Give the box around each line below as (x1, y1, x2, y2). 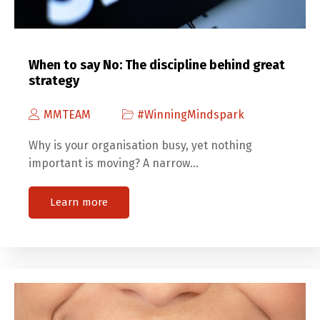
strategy (29, 73, 79, 89)
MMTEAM (44, 108, 91, 122)
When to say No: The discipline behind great (29, 57, 285, 74)
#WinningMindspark (137, 108, 244, 122)
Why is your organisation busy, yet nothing (29, 139, 252, 153)
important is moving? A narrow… (29, 156, 199, 171)
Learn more (50, 196, 108, 209)
